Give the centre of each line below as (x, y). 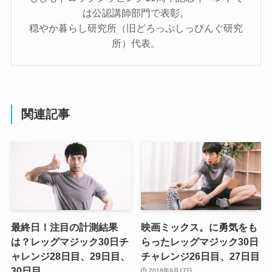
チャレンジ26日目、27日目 (201, 256)
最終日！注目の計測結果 (64, 227)
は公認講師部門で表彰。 (136, 13)
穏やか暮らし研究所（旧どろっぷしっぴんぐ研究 (136, 28)
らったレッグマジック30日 (200, 241)
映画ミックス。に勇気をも (199, 227)
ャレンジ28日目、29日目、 (70, 256)
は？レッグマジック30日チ (70, 241)
